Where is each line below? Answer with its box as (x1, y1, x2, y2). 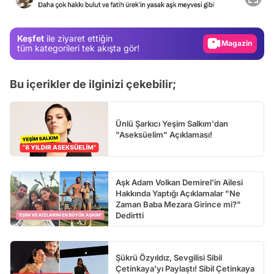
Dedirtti (116, 210, 144, 220)
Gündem (229, 6, 259, 15)
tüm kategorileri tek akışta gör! (17, 43, 139, 54)
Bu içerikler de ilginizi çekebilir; (10, 77, 176, 91)
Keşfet (17, 33, 44, 44)
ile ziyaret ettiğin (44, 33, 113, 44)
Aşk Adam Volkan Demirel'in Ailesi (116, 177, 243, 187)
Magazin (229, 26, 259, 35)
